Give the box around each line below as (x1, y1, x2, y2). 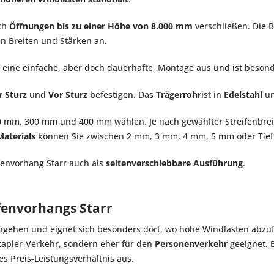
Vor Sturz (48, 89, 87, 101)
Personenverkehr (155, 238, 228, 250)
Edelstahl (224, 89, 265, 101)
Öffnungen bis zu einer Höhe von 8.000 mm (9, 20, 193, 32)
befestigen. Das (87, 89, 156, 101)
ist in (201, 89, 224, 101)
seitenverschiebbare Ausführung (106, 157, 243, 169)
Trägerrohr (156, 89, 201, 101)
